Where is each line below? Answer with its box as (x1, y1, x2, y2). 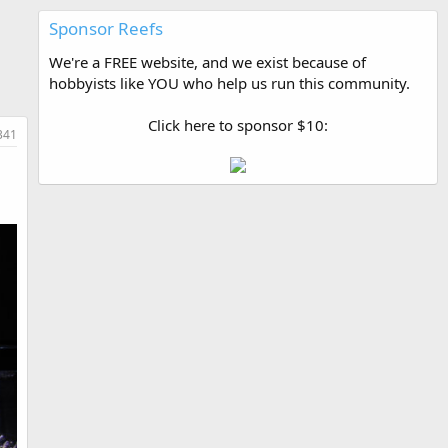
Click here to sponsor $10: (148, 115, 328, 135)
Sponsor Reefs (49, 17, 163, 40)
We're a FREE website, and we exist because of (49, 52, 366, 72)
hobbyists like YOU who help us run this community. (49, 73, 410, 93)
